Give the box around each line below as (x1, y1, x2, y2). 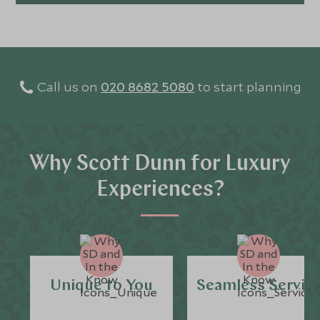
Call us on (34, 78, 101, 95)
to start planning (197, 78, 301, 95)
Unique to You (50, 278, 154, 294)
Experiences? (96, 179, 224, 201)
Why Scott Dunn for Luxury (29, 154, 291, 176)
